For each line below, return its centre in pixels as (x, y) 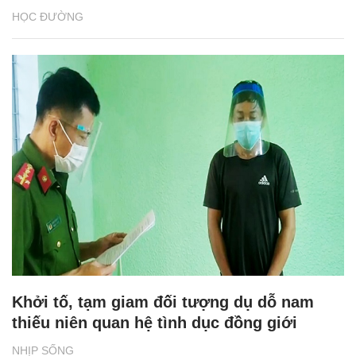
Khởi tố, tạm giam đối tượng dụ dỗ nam (163, 302)
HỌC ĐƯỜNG (48, 16)
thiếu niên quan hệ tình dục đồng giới (155, 323)
